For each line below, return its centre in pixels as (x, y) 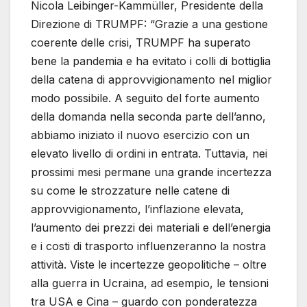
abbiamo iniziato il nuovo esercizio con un (140, 135)
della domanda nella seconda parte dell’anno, (148, 116)
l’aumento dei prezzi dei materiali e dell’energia (151, 227)
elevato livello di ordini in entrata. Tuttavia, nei (149, 153)
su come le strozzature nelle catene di (130, 190)
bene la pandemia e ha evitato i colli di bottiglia (151, 61)
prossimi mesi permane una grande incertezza (151, 172)
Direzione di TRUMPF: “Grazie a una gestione (149, 24)
